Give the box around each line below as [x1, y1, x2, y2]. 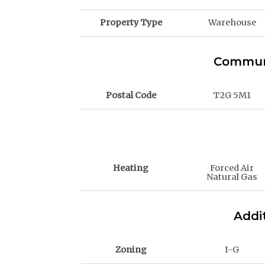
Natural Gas [206, 172, 257, 183]
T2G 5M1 [213, 90, 251, 101]
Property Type [99, 17, 162, 28]
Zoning [115, 244, 147, 256]
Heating [113, 163, 149, 174]
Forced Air [210, 163, 254, 174]
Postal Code [105, 90, 156, 101]
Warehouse [208, 17, 256, 28]
